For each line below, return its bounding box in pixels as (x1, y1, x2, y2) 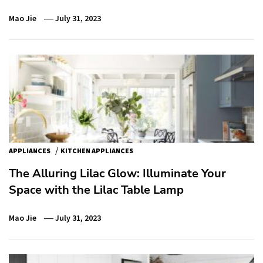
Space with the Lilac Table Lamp (9, 181, 184, 198)
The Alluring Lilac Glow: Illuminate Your (9, 165, 226, 181)
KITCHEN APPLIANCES (60, 146, 133, 155)
